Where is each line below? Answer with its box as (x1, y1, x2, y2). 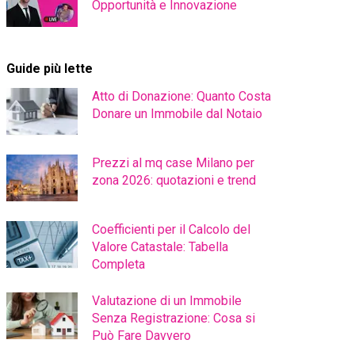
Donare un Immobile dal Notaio (92, 106, 262, 121)
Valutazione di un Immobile (92, 293, 242, 308)
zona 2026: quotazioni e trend (92, 173, 256, 188)
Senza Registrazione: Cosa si (92, 311, 255, 326)
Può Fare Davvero (92, 328, 191, 343)
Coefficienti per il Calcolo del (92, 222, 250, 237)
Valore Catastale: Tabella (92, 239, 228, 254)
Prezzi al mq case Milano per (92, 155, 254, 170)
